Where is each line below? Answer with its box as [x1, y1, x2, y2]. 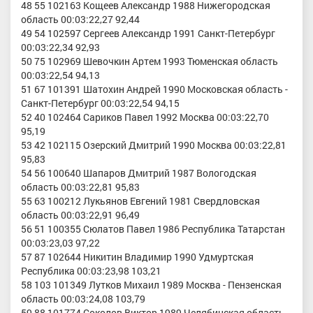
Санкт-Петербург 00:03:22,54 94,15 [21, 96, 180, 110]
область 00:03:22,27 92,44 [21, 13, 140, 27]
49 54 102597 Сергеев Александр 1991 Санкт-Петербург [21, 27, 275, 41]
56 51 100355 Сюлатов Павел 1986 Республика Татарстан [21, 222, 285, 236]
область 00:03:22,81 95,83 [21, 180, 140, 194]
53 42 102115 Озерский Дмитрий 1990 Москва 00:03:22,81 [21, 138, 286, 152]
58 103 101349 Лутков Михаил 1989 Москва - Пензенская [21, 278, 282, 292]
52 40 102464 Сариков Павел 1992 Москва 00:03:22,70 [21, 110, 269, 124]
